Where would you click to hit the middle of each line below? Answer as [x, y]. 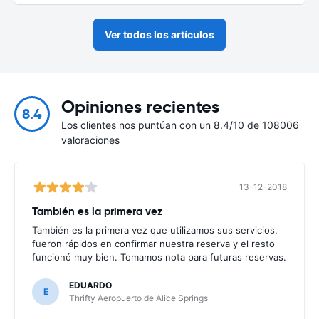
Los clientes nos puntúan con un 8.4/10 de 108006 [180, 125]
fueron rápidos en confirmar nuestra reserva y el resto [153, 243]
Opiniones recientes [140, 106]
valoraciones [90, 140]
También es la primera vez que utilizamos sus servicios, [155, 230]
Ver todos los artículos [159, 34]
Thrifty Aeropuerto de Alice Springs [138, 298]
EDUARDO [90, 285]
